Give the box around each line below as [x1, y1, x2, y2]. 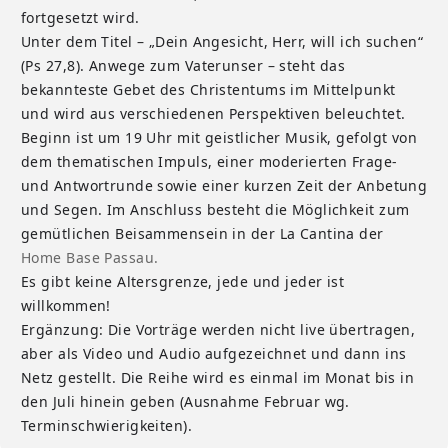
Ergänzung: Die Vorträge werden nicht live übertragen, [21, 320, 416, 340]
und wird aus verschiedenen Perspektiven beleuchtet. [21, 104, 406, 124]
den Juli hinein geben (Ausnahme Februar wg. [21, 392, 350, 412]
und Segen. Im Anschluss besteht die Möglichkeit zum [21, 200, 410, 220]
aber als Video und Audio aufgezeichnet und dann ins [21, 344, 407, 364]
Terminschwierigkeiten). [21, 416, 193, 436]
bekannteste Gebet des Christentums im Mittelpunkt [21, 80, 396, 100]
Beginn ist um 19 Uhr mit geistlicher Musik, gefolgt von [21, 128, 418, 148]
